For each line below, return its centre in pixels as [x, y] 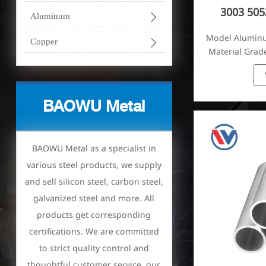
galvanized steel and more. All [94, 198]
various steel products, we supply [94, 165]
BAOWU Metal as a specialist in [94, 148]
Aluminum [50, 16]
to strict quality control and [94, 248]
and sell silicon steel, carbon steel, [94, 182]
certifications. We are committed [94, 232]
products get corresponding [94, 215]
